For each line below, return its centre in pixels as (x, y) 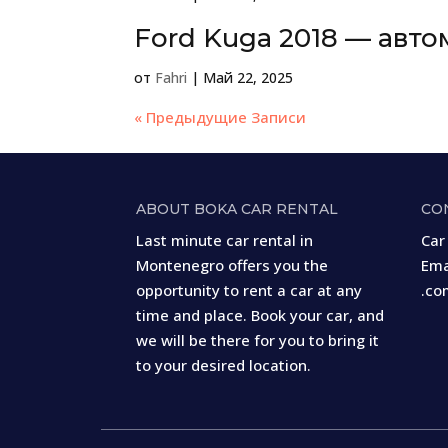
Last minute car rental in (224, 239)
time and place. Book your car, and (259, 314)
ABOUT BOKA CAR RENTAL (236, 208)
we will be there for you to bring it (257, 339)
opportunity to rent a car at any (248, 289)
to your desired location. (223, 364)
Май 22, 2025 (248, 77)
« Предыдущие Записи (220, 117)
